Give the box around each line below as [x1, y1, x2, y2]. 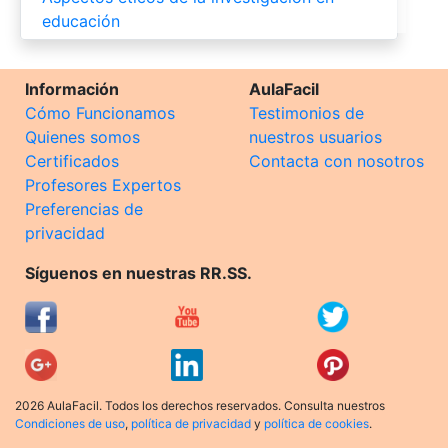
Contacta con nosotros [249, 150, 424, 171]
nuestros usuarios [249, 126, 382, 147]
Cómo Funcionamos [25, 102, 175, 123]
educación [42, 10, 120, 31]
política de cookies [264, 415, 369, 431]
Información [25, 78, 119, 99]
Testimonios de [249, 102, 364, 123]
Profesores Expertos [25, 174, 181, 195]
